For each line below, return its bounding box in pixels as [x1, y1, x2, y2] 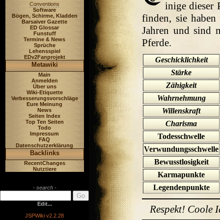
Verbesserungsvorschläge [11, 95, 78, 101]
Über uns [32, 83, 56, 89]
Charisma [165, 119, 197, 128]
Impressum [30, 131, 59, 137]
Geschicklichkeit [155, 55, 208, 64]
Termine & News [24, 36, 65, 42]
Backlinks [29, 149, 59, 157]
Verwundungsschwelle [144, 145, 219, 153]
